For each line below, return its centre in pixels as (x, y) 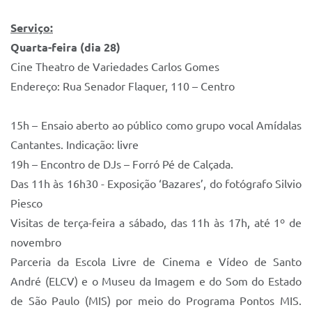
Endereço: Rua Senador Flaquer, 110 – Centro (123, 86)
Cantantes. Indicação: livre (75, 145)
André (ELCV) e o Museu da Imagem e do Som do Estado (156, 281)
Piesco (26, 203)
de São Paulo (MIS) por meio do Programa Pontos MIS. (156, 301)
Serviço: (32, 28)
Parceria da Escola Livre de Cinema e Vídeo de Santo (156, 262)
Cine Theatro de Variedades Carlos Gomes (115, 67)
